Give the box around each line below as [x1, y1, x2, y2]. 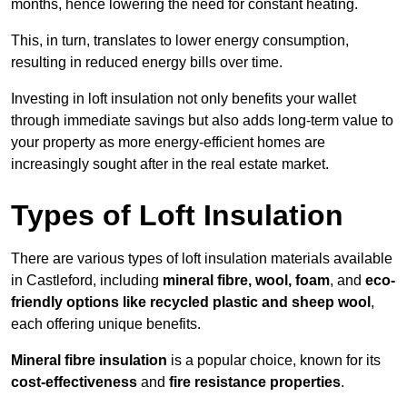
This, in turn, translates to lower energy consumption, [11, 33, 349, 49]
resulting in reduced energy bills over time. [11, 55, 283, 71]
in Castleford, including [11, 273, 163, 289]
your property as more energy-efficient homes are [11, 134, 325, 151]
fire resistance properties [169, 374, 341, 391]
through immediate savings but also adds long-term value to [11, 113, 393, 129]
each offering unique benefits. [11, 316, 201, 333]
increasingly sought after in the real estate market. [11, 156, 329, 173]
